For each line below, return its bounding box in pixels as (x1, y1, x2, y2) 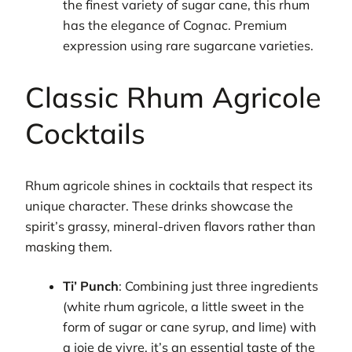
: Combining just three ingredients (119, 278, 319, 295)
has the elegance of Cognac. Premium (63, 17, 288, 34)
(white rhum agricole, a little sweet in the (63, 299, 305, 315)
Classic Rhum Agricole (25, 79, 321, 115)
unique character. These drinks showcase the (25, 198, 293, 214)
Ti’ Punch (63, 278, 119, 295)
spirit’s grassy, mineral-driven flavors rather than (25, 218, 316, 235)
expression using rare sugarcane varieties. (63, 38, 314, 54)
